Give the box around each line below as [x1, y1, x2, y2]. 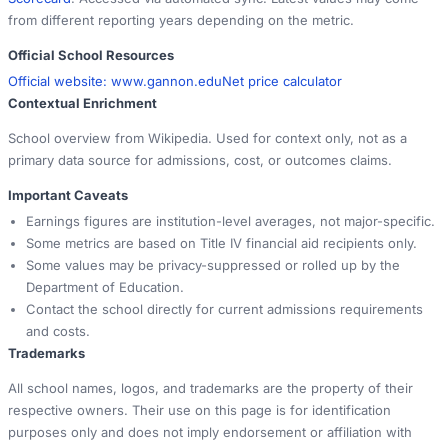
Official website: [8, 73, 111, 90]
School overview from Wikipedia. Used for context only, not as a [8, 130, 407, 147]
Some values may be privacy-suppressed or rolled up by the [26, 257, 400, 274]
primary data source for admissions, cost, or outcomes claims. [8, 152, 392, 169]
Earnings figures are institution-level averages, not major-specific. [26, 213, 435, 230]
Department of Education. [26, 279, 184, 296]
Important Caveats [8, 187, 128, 204]
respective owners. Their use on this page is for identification [8, 402, 391, 419]
